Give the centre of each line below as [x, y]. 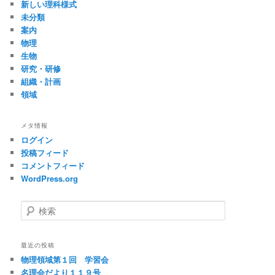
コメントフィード [53, 165]
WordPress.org [50, 178]
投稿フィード [45, 152]
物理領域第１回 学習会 [65, 259]
